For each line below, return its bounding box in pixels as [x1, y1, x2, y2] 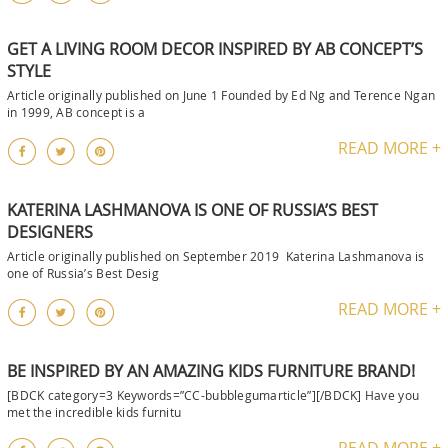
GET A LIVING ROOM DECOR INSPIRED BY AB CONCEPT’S [7, 37, 423, 60]
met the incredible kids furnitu [7, 403, 182, 420]
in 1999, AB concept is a [7, 103, 146, 120]
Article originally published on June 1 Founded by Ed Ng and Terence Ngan [7, 86, 436, 103]
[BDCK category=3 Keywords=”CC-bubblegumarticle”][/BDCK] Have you [7, 386, 420, 403]
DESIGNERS [7, 220, 93, 243]
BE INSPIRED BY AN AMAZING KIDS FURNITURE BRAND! [7, 359, 415, 382]
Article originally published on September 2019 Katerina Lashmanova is [7, 247, 425, 264]
